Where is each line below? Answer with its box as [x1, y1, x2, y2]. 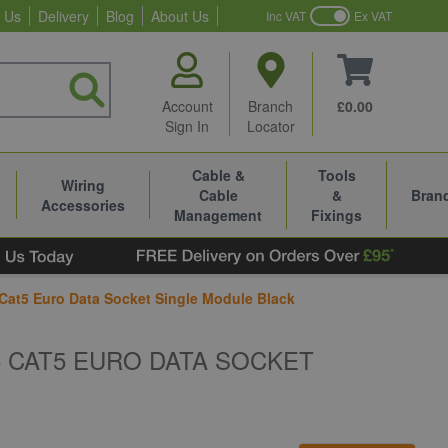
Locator [246, 116, 295, 136]
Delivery [38, 6, 89, 26]
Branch [248, 96, 294, 116]
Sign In [165, 116, 210, 136]
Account [161, 96, 213, 116]
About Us [151, 6, 209, 26]
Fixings [311, 205, 362, 225]
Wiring [61, 175, 105, 195]
